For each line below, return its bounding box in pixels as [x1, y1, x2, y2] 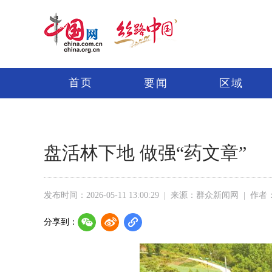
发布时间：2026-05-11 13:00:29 [44, 191, 159, 200]
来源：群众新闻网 [171, 191, 239, 200]
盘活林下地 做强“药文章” [44, 143, 246, 163]
